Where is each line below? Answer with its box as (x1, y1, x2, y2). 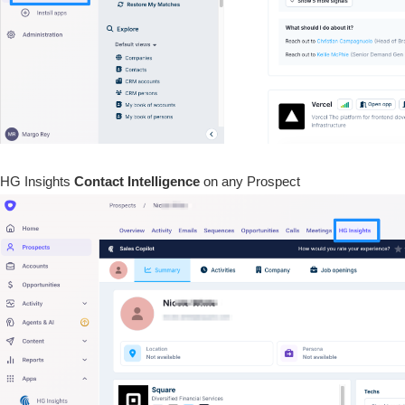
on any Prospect (203, 173, 300, 189)
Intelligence (127, 173, 200, 189)
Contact (74, 173, 124, 189)
